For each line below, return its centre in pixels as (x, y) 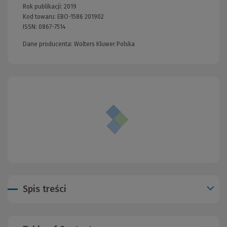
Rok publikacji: (43, 6)
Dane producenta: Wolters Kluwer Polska (79, 44)
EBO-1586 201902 (81, 16)
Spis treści (45, 189)
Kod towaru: (40, 16)
